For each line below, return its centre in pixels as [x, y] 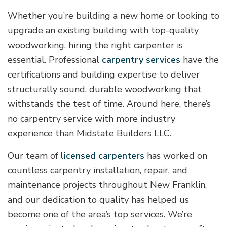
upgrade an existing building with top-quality [103, 31]
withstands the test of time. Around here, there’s [109, 104]
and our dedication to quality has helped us [98, 200]
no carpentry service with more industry [91, 119]
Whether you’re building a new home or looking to [113, 16]
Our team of [34, 156]
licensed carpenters [103, 156]
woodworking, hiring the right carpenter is [95, 45]
